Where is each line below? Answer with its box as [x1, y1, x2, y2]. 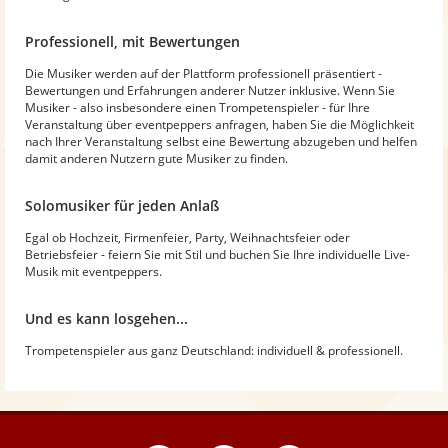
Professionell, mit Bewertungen [25, 31, 240, 51]
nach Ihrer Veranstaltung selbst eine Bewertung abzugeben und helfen [25, 132, 417, 150]
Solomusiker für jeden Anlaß [25, 195, 219, 215]
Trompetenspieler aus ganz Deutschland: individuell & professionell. [25, 341, 403, 359]
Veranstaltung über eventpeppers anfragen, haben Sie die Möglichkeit [25, 115, 414, 133]
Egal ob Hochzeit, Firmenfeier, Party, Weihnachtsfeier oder [25, 228, 350, 246]
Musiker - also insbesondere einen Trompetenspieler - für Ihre [25, 98, 370, 116]
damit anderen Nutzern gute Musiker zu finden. [25, 149, 288, 167]
